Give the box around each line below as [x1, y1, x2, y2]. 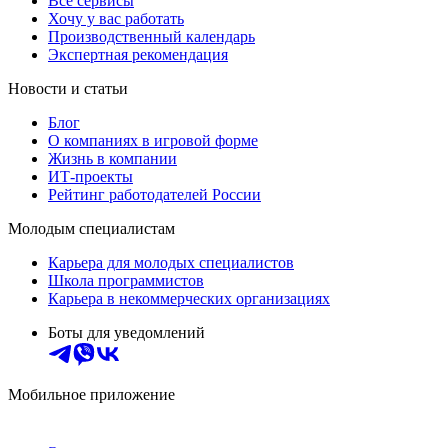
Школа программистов [48, 272, 204, 290]
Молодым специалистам [8, 220, 175, 238]
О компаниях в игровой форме [48, 132, 258, 150]
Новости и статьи [8, 80, 128, 98]
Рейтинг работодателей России [48, 186, 261, 204]
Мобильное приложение [8, 386, 175, 404]
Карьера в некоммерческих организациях [48, 290, 330, 308]
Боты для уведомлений [48, 324, 205, 342]
